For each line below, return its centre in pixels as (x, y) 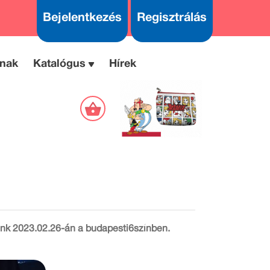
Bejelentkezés (82, 18)
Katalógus (59, 64)
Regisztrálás (171, 18)
